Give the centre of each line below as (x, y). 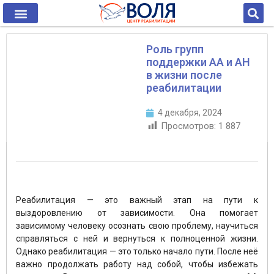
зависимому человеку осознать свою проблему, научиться (137, 226)
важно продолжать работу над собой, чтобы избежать (137, 265)
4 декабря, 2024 (190, 113)
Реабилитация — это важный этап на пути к (137, 200)
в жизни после (184, 75)
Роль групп (175, 49)
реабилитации (184, 88)
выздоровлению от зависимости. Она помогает (137, 213)
